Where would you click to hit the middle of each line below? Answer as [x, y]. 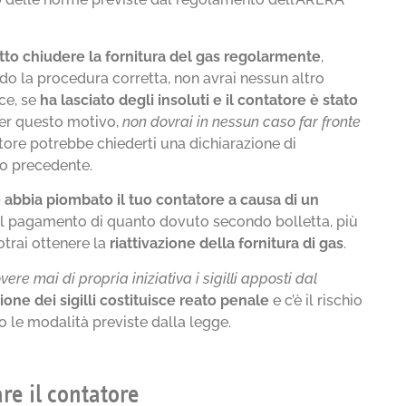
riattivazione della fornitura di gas [227, 244]
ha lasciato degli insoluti [125, 100]
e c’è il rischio [316, 300]
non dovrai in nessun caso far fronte [242, 121]
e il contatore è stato [286, 100]
